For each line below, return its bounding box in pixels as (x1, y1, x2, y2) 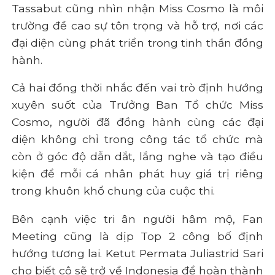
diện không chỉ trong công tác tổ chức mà (11, 133, 264, 146)
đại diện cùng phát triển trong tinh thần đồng (11, 36, 264, 49)
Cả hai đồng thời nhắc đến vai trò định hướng (11, 81, 264, 95)
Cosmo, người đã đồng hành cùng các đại (11, 115, 264, 129)
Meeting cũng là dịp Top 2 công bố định (11, 229, 264, 242)
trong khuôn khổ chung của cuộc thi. (11, 184, 215, 198)
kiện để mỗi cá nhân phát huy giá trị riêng (11, 167, 264, 180)
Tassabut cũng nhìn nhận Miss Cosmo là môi (11, 1, 264, 15)
